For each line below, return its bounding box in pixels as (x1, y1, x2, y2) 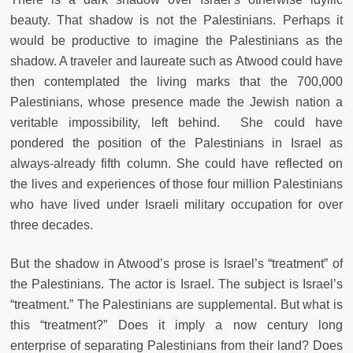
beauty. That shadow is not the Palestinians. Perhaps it (10, 13, 343, 27)
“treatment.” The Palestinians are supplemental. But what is (10, 297, 343, 311)
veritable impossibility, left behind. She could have (10, 115, 343, 129)
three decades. (10, 217, 93, 232)
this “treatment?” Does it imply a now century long (10, 318, 343, 332)
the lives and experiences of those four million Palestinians (10, 176, 343, 191)
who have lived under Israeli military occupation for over (10, 197, 343, 211)
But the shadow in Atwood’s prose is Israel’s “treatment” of (10, 256, 343, 270)
